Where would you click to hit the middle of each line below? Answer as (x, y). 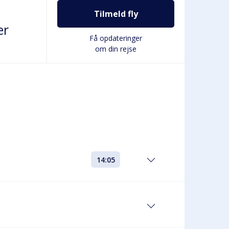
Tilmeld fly (116, 14)
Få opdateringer (116, 38)
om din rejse (116, 49)
